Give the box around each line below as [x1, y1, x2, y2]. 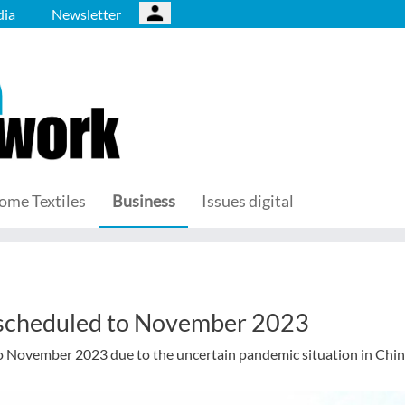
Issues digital [202, 191, 294, 211]
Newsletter [52, 5, 121, 23]
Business [112, 191, 175, 211]
